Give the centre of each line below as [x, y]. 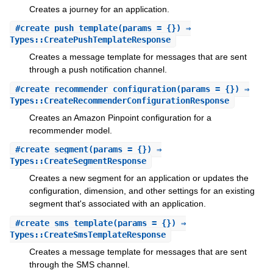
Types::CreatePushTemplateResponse [90, 40]
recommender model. [70, 130]
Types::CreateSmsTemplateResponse [87, 234]
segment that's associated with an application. [117, 204]
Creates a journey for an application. [99, 9]
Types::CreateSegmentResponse [78, 161]
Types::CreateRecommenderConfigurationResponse [119, 100]
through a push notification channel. [98, 70]
